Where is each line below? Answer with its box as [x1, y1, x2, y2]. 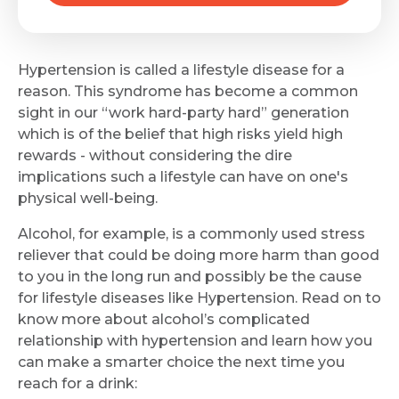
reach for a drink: [18, 374, 141, 392]
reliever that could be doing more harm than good [18, 246, 379, 264]
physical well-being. [18, 189, 158, 207]
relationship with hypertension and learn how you [18, 331, 372, 349]
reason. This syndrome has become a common [18, 82, 358, 100]
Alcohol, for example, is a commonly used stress [18, 224, 365, 242]
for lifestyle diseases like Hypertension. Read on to [18, 289, 381, 306]
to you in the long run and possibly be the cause [18, 267, 362, 285]
